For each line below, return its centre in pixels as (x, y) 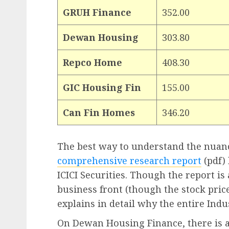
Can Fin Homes (99, 112)
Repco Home (93, 62)
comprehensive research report (129, 160)
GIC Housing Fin (102, 87)
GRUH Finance (97, 12)
